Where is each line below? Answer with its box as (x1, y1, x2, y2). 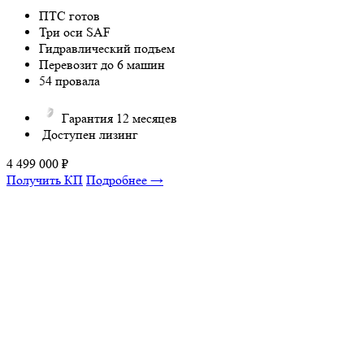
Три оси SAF (39, 24, 110, 40)
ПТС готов (39, 7, 100, 24)
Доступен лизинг (39, 126, 138, 142)
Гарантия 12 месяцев (58, 110, 177, 126)
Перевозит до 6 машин (39, 56, 165, 72)
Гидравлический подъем (39, 40, 175, 56)
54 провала (39, 72, 100, 89)
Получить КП (6, 171, 83, 188)
